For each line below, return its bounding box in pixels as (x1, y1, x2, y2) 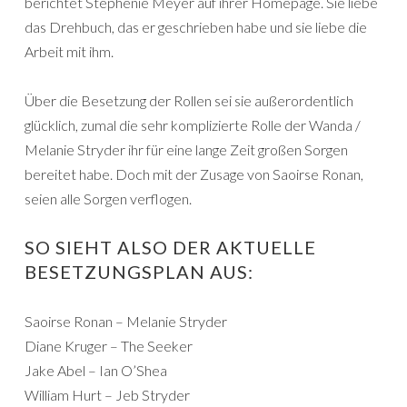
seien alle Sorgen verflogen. (25, 190, 192, 207)
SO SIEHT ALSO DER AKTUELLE (25, 236, 316, 258)
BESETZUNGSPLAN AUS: (25, 261, 253, 283)
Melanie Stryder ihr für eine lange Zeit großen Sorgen (25, 141, 348, 158)
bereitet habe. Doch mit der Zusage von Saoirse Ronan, (25, 165, 363, 183)
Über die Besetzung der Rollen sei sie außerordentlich (25, 92, 353, 109)
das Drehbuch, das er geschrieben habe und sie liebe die (25, 18, 367, 35)
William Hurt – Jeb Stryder (25, 386, 190, 403)
